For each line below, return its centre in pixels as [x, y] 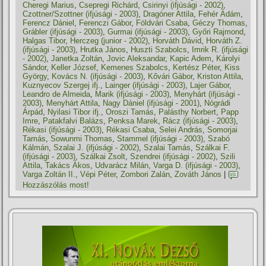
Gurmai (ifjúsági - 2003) [148, 32]
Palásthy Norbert [188, 112]
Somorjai [223, 130]
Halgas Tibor [44, 41]
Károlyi [228, 58]
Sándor [35, 67]
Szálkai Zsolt [103, 156]
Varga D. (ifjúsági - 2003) [196, 165]
